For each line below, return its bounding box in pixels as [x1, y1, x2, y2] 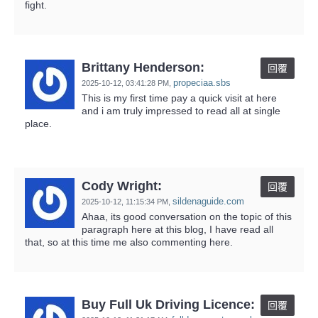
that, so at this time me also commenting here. [25, 236, 233, 248]
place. [25, 117, 52, 129]
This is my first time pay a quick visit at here [82, 92, 277, 104]
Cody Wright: [82, 178, 162, 193]
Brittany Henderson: [82, 60, 204, 75]
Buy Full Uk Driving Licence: [82, 297, 255, 312]
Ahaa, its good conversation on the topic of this [82, 210, 292, 222]
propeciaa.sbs [173, 77, 231, 88]
